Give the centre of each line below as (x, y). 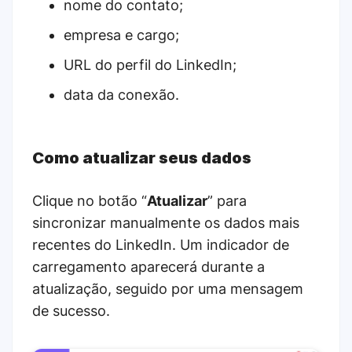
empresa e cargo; (121, 35)
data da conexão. (121, 95)
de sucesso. (71, 311)
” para (227, 201)
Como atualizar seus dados (142, 158)
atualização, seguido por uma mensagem (168, 289)
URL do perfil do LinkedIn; (150, 65)
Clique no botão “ (90, 201)
